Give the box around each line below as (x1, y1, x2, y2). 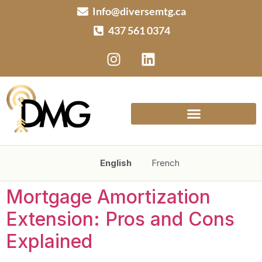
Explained (6, 230, 92, 253)
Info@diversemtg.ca (92, 5, 187, 18)
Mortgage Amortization (6, 185, 211, 209)
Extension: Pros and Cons (6, 208, 235, 231)
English (100, 157, 132, 169)
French (151, 157, 180, 169)
